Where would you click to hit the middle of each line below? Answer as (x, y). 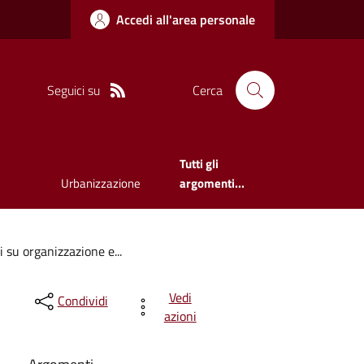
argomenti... (212, 184)
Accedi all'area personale (186, 19)
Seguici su (73, 90)
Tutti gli (199, 164)
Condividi (82, 301)
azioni (180, 316)
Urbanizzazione (100, 184)
